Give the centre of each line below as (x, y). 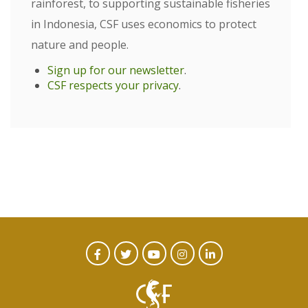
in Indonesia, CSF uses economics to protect (144, 24)
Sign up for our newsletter (116, 70)
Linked (217, 268)
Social (109, 290)
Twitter (134, 268)
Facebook (112, 268)
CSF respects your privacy (113, 85)
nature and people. (80, 45)
